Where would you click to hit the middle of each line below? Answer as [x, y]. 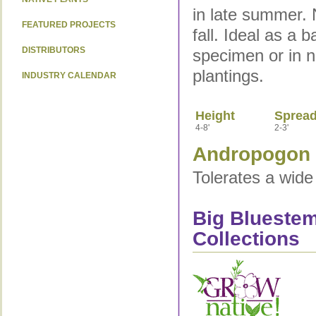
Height [215, 116]
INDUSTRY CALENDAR [69, 75]
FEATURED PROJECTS [68, 25]
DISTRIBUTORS [53, 50]
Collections [246, 239]
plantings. [228, 76]
